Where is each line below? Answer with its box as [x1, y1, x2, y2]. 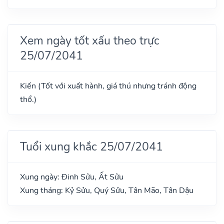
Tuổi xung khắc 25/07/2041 [20, 138, 163, 154]
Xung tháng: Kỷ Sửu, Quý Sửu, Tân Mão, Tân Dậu [20, 184, 193, 196]
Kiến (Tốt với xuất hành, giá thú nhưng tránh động [20, 80, 196, 91]
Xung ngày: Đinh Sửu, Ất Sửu [20, 171, 123, 182]
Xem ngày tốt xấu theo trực [20, 32, 159, 48]
